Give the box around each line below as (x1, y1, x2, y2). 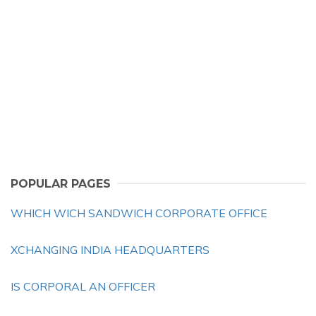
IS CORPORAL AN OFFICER (11, 279, 155, 293)
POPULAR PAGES (11, 177, 111, 190)
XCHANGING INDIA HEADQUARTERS (11, 243, 209, 257)
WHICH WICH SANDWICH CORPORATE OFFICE (11, 206, 267, 220)
